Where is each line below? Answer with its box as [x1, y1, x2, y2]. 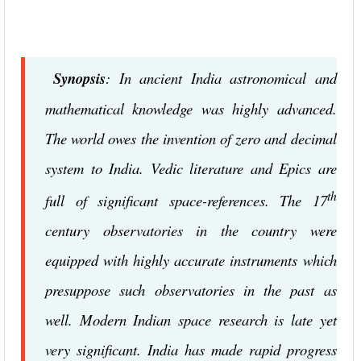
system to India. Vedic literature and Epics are [45, 158, 337, 178]
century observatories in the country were [45, 220, 337, 241]
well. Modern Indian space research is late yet [45, 309, 337, 330]
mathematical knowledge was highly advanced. [45, 98, 337, 118]
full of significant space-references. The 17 [45, 190, 327, 211]
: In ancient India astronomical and [106, 68, 337, 88]
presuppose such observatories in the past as [45, 280, 337, 301]
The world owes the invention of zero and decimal [45, 128, 337, 148]
